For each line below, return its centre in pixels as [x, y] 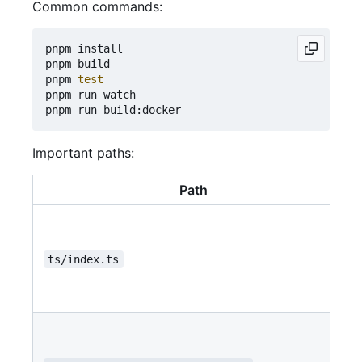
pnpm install [84, 49]
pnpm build [78, 64]
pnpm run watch [90, 95]
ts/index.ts [84, 260]
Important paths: [83, 153]
